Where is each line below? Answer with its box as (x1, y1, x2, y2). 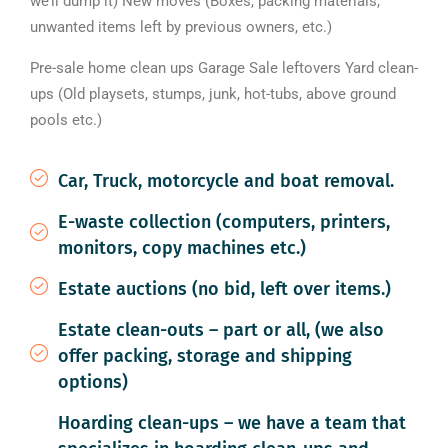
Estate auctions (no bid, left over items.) (57, 278, 391, 300)
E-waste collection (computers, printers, (57, 211, 390, 233)
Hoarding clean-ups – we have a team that (57, 412, 406, 434)
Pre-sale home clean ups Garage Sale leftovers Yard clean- (30, 59, 418, 77)
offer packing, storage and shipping (57, 345, 352, 367)
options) (57, 371, 128, 393)
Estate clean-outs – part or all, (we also (57, 319, 384, 341)
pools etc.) (30, 111, 102, 129)
